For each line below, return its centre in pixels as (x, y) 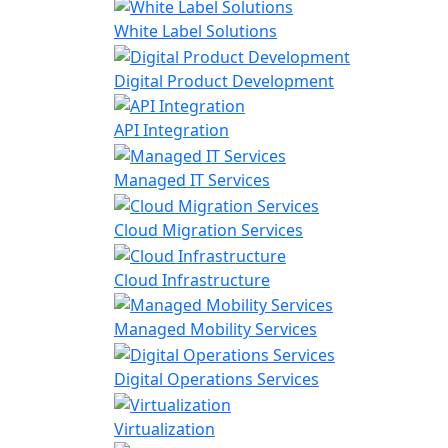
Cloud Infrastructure (192, 279)
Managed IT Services (192, 180)
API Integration (171, 130)
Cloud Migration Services (208, 229)
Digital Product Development (224, 80)
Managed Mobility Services (215, 329)
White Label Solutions (195, 30)
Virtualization (164, 428)
